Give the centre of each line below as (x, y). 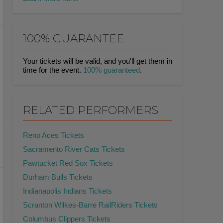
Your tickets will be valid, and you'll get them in (98, 61)
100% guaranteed (111, 70)
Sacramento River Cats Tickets (74, 149)
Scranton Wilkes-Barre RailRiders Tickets (90, 205)
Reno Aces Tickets (54, 135)
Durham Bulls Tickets (58, 177)
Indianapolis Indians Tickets (67, 191)
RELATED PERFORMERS (91, 111)
